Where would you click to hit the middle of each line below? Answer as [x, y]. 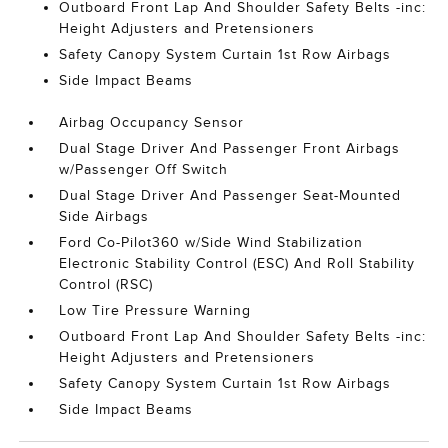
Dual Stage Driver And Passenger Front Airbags [230, 148]
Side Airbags [104, 216]
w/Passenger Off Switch [144, 169]
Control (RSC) [106, 284]
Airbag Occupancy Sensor [152, 122]
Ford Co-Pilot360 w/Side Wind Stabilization [211, 242]
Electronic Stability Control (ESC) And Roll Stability [237, 263]
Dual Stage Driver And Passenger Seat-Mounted [230, 195]
